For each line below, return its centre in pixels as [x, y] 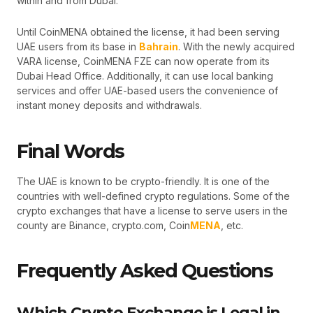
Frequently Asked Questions [147, 271]
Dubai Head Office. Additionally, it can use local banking [145, 76]
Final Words [73, 151]
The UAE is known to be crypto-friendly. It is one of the [143, 181]
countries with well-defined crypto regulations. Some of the [153, 196]
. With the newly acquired [236, 47]
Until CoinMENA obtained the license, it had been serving [148, 32]
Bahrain [159, 47]
